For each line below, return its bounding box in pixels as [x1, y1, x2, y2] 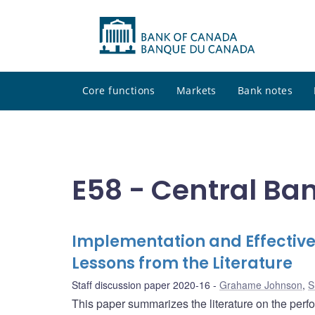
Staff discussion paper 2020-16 [72, 278, 210, 292]
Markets [176, 84, 217, 98]
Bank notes [237, 84, 293, 98]
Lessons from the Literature [72, 252, 292, 275]
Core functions [82, 84, 155, 98]
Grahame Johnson [219, 278, 302, 292]
